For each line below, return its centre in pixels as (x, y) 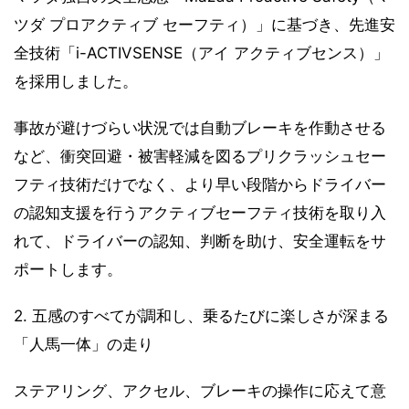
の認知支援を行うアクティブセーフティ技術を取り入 (200, 212)
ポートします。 (68, 269)
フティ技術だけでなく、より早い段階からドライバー (200, 184)
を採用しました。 (76, 81)
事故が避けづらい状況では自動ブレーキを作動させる (200, 127)
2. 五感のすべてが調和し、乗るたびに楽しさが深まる (201, 315)
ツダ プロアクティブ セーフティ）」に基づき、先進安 (204, 24)
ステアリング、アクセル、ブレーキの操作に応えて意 (200, 390)
